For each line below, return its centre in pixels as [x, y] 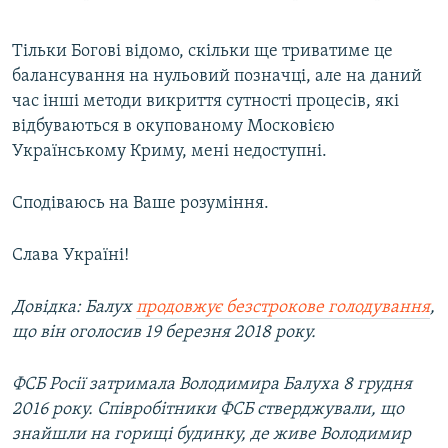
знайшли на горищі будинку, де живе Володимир [211, 434]
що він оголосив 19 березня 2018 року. [164, 332]
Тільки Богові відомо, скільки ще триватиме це [202, 51]
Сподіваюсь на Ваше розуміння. [140, 203]
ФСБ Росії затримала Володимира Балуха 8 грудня [212, 384]
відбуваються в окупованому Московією [173, 126]
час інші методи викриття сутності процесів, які [205, 101]
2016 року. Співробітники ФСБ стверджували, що [208, 409]
